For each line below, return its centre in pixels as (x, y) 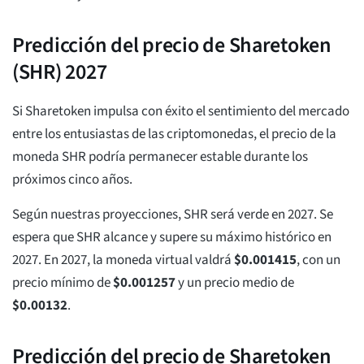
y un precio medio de (235, 283)
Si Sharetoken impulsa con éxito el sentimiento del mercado (181, 112)
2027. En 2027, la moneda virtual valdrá (123, 260)
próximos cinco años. (72, 180)
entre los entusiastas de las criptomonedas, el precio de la (174, 134)
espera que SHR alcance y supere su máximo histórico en (172, 238)
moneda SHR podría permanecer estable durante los (160, 157)
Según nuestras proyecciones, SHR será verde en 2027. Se (173, 215)
